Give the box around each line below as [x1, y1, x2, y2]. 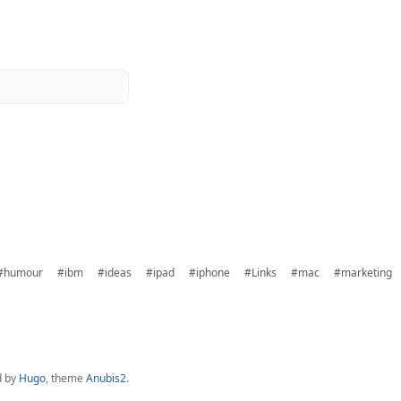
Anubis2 [86, 371, 126, 386]
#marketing [334, 265, 392, 280]
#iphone [189, 265, 230, 280]
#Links [244, 265, 277, 280]
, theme [46, 371, 86, 386]
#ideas [98, 265, 132, 280]
